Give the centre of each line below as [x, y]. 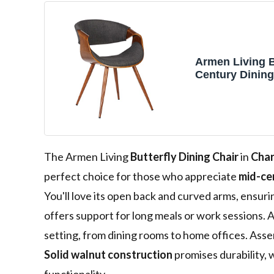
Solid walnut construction [108, 255]
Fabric [212, 101]
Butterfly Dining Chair [184, 157]
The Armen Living [87, 157]
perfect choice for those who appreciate [141, 176]
